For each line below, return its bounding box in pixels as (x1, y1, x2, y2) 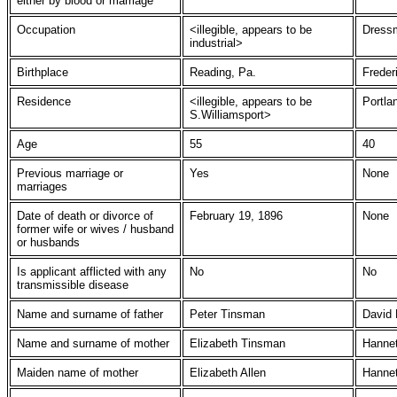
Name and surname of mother (17, 337, 169, 350)
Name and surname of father (17, 307, 163, 321)
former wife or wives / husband (17, 222, 174, 236)
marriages (17, 180, 67, 193)
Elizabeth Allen (190, 366, 266, 379)
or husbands (17, 236, 80, 249)
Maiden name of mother (17, 366, 138, 379)
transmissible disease (17, 278, 128, 292)
